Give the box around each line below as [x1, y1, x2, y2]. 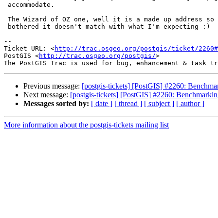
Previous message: [23, 82, 82, 91]
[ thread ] [114, 99, 142, 108]
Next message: [23, 91, 70, 99]
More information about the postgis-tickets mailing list [4, 121, 169, 129]
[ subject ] [144, 99, 174, 108]
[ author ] [176, 99, 204, 108]
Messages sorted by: [23, 99, 89, 108]
